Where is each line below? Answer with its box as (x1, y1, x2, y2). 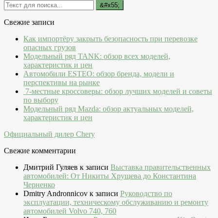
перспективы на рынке (23, 78, 100, 87)
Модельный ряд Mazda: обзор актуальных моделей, (23, 105, 194, 113)
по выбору (23, 96, 58, 105)
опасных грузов (23, 43, 76, 52)
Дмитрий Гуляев (23, 163, 78, 172)
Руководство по (120, 189, 172, 198)
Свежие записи (4, 18, 54, 27)
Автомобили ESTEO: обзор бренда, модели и (23, 70, 174, 78)
